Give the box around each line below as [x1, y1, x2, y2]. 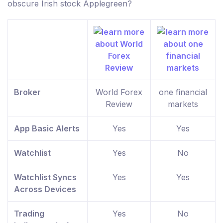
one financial [159, 87, 207, 97]
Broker [14, 87, 41, 97]
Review [106, 99, 132, 109]
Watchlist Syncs [14, 172, 77, 182]
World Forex [96, 87, 142, 97]
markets [168, 99, 198, 109]
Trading [14, 208, 44, 219]
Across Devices [14, 184, 76, 194]
